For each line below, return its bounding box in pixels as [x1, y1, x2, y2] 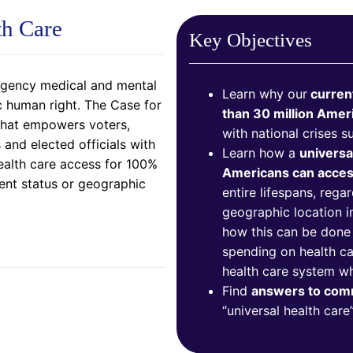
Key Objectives [189, 28, 312, 50]
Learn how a [221, 145, 299, 162]
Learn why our [221, 86, 307, 102]
